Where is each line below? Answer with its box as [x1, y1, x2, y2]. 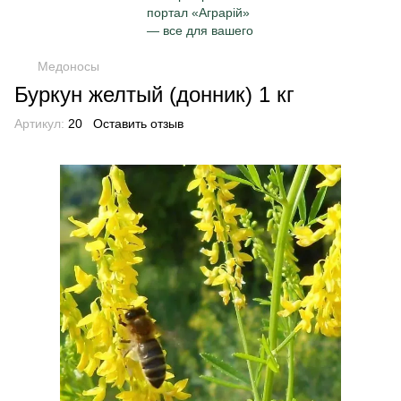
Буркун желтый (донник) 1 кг [14, 82, 294, 107]
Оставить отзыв [93, 116, 183, 131]
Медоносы [38, 59, 99, 73]
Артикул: [14, 116, 64, 131]
